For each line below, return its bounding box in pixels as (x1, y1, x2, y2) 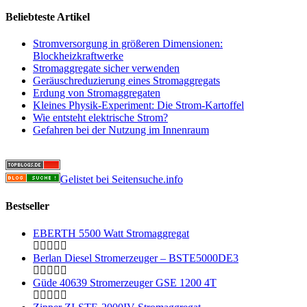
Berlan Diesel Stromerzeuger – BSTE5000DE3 (33, 251, 238, 264)
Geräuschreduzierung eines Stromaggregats (33, 75, 220, 87)
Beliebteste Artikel (5, 10, 90, 23)
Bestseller (5, 200, 49, 212)
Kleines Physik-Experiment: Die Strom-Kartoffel (33, 99, 244, 112)
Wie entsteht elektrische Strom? (33, 112, 168, 124)
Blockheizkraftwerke (33, 50, 123, 62)
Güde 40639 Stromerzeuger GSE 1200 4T (33, 276, 217, 288)
